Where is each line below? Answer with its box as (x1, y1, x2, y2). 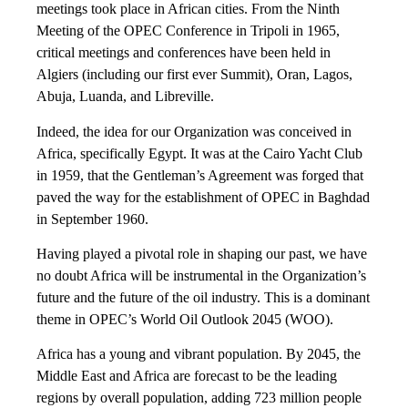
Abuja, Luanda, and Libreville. (36, 88, 214, 105)
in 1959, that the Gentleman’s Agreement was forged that (36, 167, 363, 183)
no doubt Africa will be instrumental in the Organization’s (36, 267, 366, 283)
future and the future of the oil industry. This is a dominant (36, 289, 370, 305)
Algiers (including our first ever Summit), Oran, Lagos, (36, 66, 352, 83)
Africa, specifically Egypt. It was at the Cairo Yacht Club (36, 145, 362, 161)
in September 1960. (36, 210, 148, 227)
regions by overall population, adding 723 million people (36, 390, 362, 406)
